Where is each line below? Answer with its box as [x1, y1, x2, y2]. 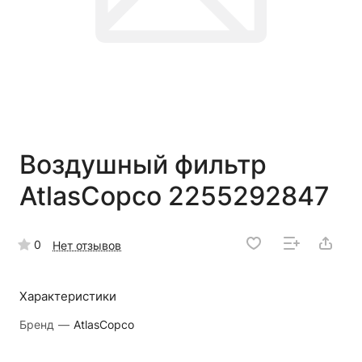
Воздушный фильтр [19, 148, 267, 180]
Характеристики [19, 288, 116, 304]
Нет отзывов [53, 238, 121, 252]
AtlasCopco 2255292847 [19, 179, 330, 212]
